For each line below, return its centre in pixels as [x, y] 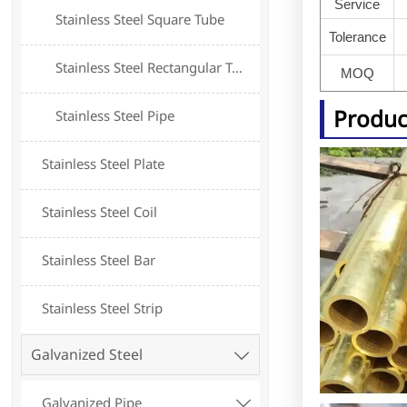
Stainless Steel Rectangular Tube [238, 68]
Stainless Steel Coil [100, 212]
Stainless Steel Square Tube [140, 20]
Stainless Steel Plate [104, 164]
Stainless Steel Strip [103, 308]
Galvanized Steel [86, 355]
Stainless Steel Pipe [115, 116]
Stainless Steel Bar [99, 260]
